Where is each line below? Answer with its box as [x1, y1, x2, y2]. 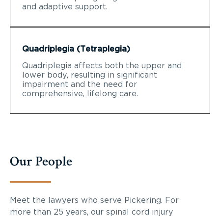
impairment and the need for [22, 80, 137, 88]
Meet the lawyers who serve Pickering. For [10, 196, 179, 204]
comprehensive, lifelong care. [22, 89, 138, 98]
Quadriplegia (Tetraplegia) [22, 45, 130, 53]
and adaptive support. [22, 2, 108, 11]
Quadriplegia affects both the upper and [22, 61, 182, 70]
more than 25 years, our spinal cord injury [10, 208, 173, 216]
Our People [10, 152, 72, 170]
